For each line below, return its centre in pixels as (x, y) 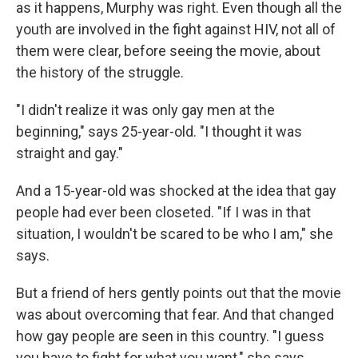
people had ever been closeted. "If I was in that (163, 213)
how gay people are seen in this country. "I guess (170, 336)
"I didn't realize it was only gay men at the (145, 110)
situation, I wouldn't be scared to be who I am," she (175, 234)
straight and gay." (70, 153)
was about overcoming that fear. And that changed (175, 315)
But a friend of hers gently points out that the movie (179, 293)
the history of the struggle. (100, 73)
